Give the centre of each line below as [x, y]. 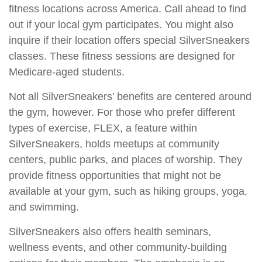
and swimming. [44, 207]
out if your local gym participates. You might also [121, 25]
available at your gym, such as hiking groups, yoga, [128, 191]
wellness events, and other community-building [118, 247]
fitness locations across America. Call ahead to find [127, 9]
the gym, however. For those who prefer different [122, 112]
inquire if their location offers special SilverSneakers [129, 40]
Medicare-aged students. [67, 72]
